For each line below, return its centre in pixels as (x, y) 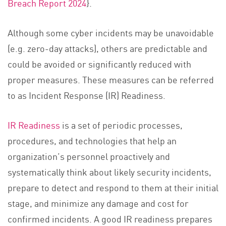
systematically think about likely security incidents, (109, 171)
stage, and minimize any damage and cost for (98, 203)
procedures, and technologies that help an (92, 140)
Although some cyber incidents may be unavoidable (111, 32)
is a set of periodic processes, (121, 124)
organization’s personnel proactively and (89, 156)
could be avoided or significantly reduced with (99, 63)
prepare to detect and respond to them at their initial (113, 187)
